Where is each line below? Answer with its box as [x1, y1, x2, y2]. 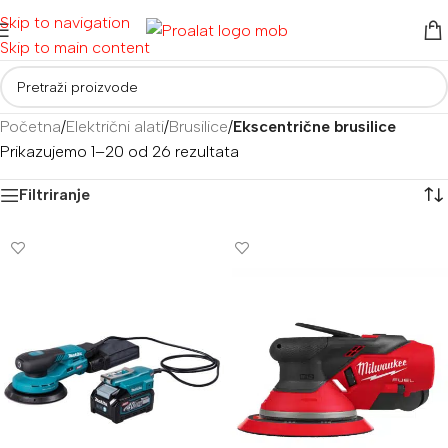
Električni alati [66, 117, 164, 136]
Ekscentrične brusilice [233, 117, 396, 136]
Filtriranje [19, 185, 90, 204]
